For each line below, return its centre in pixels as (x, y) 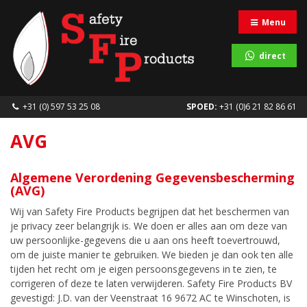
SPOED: (202, 106)
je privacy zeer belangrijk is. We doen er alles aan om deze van (149, 225)
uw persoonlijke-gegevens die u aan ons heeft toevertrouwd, (145, 240)
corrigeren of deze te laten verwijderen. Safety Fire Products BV (151, 283)
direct (272, 56)
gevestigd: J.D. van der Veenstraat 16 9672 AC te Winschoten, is (150, 297)
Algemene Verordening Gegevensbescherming (152, 177)
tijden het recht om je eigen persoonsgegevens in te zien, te (144, 269)
